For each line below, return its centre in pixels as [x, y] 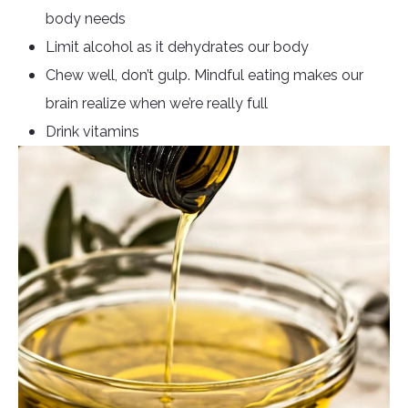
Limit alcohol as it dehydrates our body [177, 47]
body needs [86, 19]
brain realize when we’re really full [157, 104]
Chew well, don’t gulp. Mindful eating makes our [204, 76]
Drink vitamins [92, 132]
